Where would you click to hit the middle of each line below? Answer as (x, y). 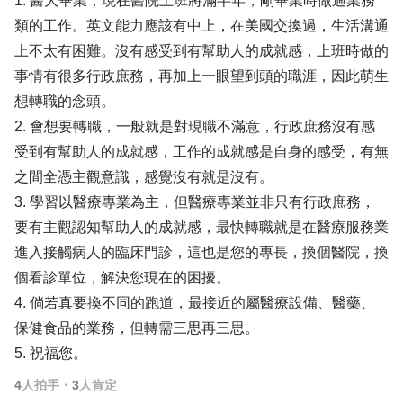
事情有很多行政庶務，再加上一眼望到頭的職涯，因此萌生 (201, 76)
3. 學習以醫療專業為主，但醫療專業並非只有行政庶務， (195, 202)
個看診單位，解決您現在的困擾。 (122, 278)
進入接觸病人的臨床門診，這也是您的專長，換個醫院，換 (201, 252)
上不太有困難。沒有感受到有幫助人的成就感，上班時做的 (201, 51)
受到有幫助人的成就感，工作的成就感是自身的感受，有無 (201, 152)
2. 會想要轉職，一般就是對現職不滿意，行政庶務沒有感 (195, 126)
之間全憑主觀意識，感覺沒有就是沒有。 (144, 177)
